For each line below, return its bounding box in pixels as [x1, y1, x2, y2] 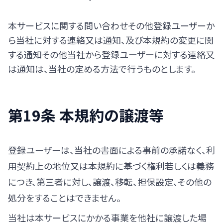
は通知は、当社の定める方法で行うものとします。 [8, 62, 196, 75]
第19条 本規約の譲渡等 [8, 104, 164, 126]
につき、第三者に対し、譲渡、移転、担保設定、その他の [8, 175, 212, 188]
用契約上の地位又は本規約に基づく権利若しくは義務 [8, 159, 214, 172]
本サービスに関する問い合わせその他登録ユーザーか [8, 19, 215, 32]
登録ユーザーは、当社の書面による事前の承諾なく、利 [8, 143, 215, 156]
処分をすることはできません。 [8, 191, 121, 204]
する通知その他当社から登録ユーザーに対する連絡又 [8, 48, 215, 61]
